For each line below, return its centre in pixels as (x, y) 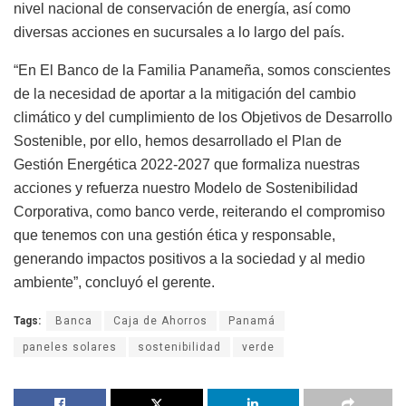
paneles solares (70, 348)
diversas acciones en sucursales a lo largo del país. (179, 33)
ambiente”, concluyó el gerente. (114, 283)
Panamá (252, 321)
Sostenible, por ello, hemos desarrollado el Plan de (178, 141)
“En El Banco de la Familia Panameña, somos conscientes (202, 71)
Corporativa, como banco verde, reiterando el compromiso (199, 212)
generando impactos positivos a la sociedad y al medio (189, 259)
